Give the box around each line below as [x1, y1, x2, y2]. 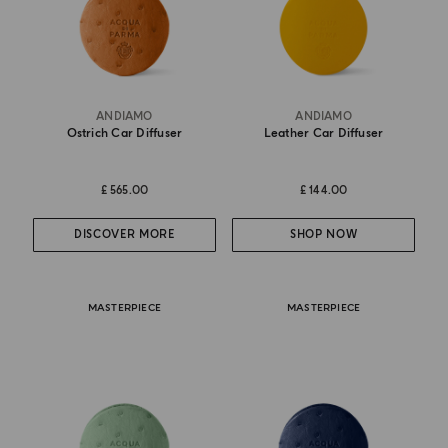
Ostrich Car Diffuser [66, 125, 183, 141]
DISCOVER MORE [74, 228, 175, 242]
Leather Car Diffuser [263, 125, 384, 141]
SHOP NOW [289, 228, 358, 242]
